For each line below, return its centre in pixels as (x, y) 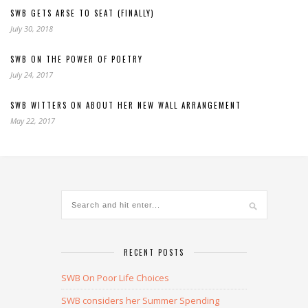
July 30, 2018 (32, 29)
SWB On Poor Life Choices (115, 278)
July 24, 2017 (32, 75)
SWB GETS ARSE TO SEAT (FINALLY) (82, 13)
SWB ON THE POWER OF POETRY (77, 59)
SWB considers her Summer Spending (140, 300)
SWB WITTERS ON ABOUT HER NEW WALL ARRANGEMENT (126, 105)
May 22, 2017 (33, 121)
